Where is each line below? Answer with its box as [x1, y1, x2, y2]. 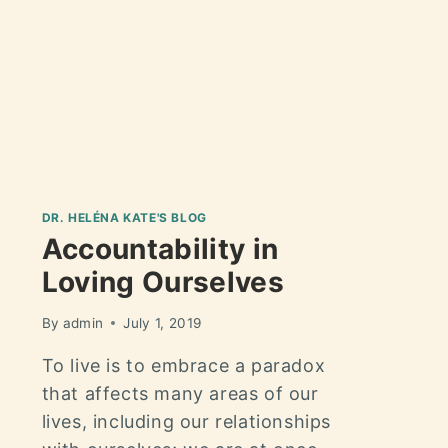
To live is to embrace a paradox [41, 354, 326, 376]
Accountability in [41, 232, 279, 267]
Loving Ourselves [41, 265, 285, 300]
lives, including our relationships [41, 410, 332, 432]
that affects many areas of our [41, 382, 319, 404]
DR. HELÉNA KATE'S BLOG [41, 210, 207, 226]
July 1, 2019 [123, 314, 202, 331]
